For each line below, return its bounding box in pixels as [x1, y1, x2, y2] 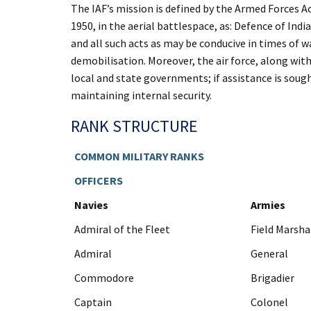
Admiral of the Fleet [74, 222, 170, 236]
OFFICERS [74, 174, 123, 187]
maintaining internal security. [71, 88, 212, 102]
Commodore [74, 271, 134, 285]
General [251, 246, 288, 260]
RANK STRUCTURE [71, 115, 198, 137]
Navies [74, 198, 108, 212]
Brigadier [251, 271, 294, 285]
